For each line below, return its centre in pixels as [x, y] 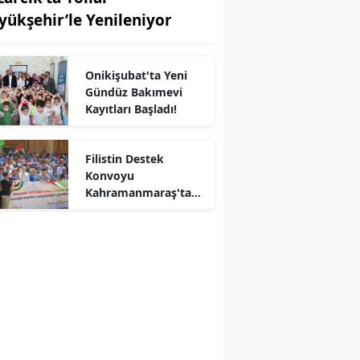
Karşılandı [112, 210]
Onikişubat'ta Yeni [136, 76]
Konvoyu [109, 176]
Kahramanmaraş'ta [138, 193]
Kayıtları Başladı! [131, 109]
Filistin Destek [124, 159]
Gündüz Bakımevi [133, 92]
